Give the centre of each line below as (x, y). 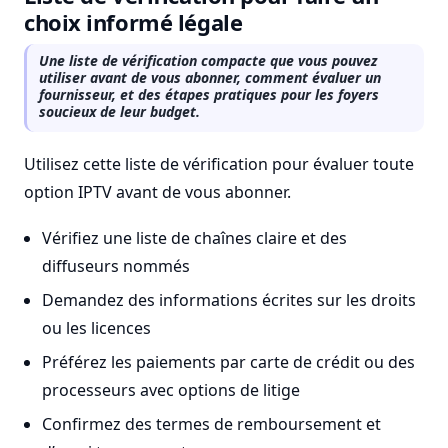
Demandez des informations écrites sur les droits (228, 300)
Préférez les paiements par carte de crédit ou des (228, 362)
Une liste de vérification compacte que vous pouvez (208, 60)
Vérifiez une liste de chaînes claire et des (194, 238)
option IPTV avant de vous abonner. (157, 192)
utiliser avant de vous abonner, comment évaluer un (210, 77)
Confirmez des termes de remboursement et (211, 424)
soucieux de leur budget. (119, 111)
